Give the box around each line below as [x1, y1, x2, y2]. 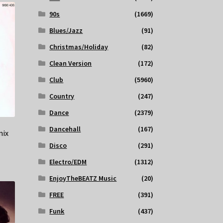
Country [49, 92, 75, 101]
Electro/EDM [49, 157, 87, 167]
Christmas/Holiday [49, 42, 109, 52]
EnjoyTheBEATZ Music [49, 174, 117, 183]
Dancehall [49, 124, 81, 134]
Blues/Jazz [49, 26, 83, 35]
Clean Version [49, 59, 92, 68]
